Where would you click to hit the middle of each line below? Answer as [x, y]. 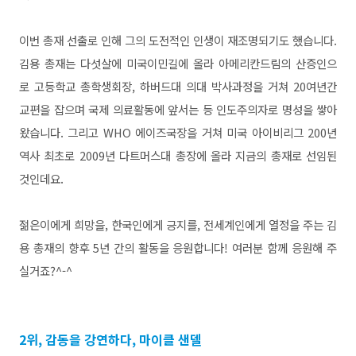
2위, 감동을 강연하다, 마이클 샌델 [110, 339]
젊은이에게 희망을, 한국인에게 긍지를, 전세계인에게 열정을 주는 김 [178, 224]
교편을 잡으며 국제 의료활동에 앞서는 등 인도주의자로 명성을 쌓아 [178, 109]
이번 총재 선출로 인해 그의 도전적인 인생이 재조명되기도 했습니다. [178, 40]
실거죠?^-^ [46, 271]
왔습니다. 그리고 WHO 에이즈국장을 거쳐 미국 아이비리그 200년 [178, 132]
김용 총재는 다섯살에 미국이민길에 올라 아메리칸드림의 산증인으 [178, 63]
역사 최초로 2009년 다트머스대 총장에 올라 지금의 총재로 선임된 [178, 155]
